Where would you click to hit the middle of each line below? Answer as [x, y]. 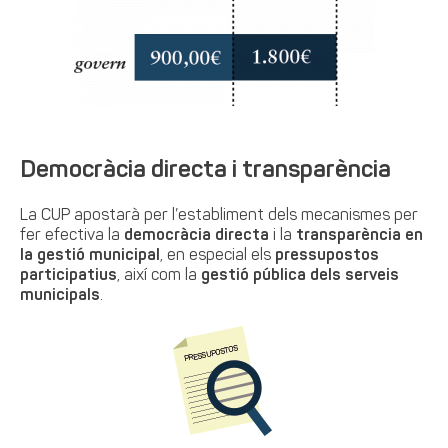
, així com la [159, 276]
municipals [60, 296]
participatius [69, 276]
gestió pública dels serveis [300, 276]
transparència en [360, 236]
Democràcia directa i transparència [206, 171]
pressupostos [327, 256]
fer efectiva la [72, 236]
